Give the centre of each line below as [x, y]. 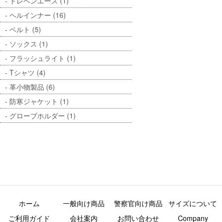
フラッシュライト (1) [43, 58]
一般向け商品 [84, 203]
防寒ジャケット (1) [39, 101]
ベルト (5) [25, 29]
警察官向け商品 [138, 203]
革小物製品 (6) [32, 86]
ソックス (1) [29, 43]
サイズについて [193, 203]
